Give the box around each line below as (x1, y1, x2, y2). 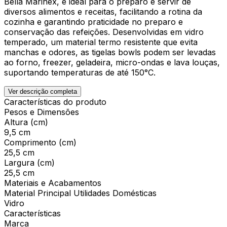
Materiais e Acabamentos (4, 177, 101, 188)
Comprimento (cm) (4, 137, 77, 147)
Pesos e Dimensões (4, 106, 79, 117)
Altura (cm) (4, 117, 48, 127)
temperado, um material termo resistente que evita (4, 36, 198, 47)
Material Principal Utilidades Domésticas (4, 187, 157, 198)
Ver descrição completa (8, 87, 77, 95)
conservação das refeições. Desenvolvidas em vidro (4, 26, 204, 37)
